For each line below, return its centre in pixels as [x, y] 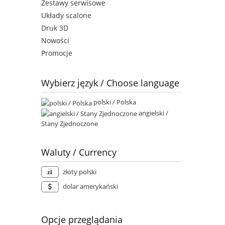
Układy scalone [66, 16]
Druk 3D [55, 28]
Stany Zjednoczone [70, 124]
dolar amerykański [90, 187]
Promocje [57, 53]
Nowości [55, 41]
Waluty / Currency [79, 152]
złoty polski [79, 172]
